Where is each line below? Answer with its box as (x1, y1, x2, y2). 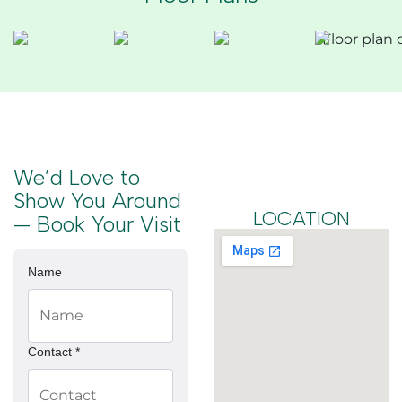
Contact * (28, 344, 80, 359)
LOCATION (253, 205, 350, 231)
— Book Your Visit (13, 210, 181, 237)
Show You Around (13, 187, 181, 214)
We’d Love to (13, 163, 140, 190)
